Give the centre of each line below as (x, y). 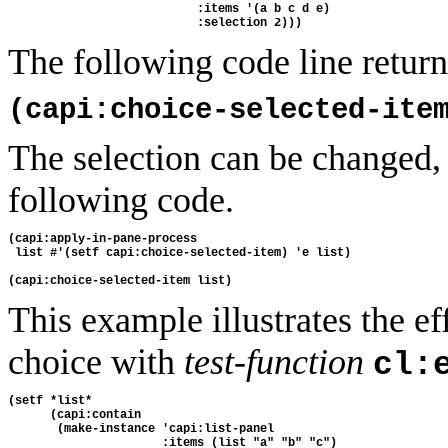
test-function (274, 361)
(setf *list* (53, 401)
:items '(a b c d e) (169, 9)
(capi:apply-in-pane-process (102, 238)
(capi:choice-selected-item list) (120, 280)
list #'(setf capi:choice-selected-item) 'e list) (179, 252)
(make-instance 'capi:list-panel (144, 429)
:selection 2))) (155, 23)
